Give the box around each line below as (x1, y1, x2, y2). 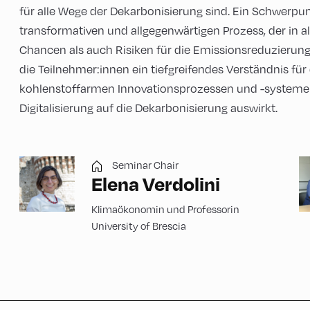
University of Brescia (91, 219, 186, 232)
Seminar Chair (112, 158, 179, 171)
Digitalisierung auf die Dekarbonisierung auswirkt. (19, 101, 277, 115)
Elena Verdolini (91, 172, 220, 196)
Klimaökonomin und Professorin (91, 203, 239, 215)
